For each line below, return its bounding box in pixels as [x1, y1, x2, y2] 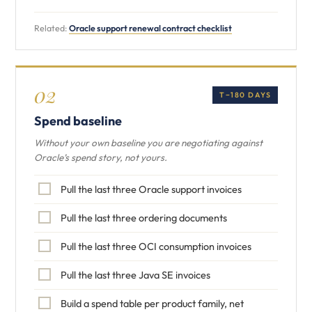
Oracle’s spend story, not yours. [34, 151, 167, 164]
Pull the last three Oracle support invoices [61, 182, 242, 196]
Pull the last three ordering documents [61, 211, 227, 224]
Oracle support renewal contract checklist [69, 22, 232, 33]
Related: [34, 22, 69, 33]
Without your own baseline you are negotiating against [34, 136, 263, 149]
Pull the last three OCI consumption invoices [61, 240, 251, 253]
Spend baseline [34, 113, 122, 129]
